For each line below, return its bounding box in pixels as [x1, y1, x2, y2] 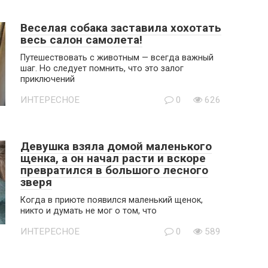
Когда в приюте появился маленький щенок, [20, 195, 203, 205]
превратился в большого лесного [20, 163, 208, 177]
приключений [20, 74, 75, 84]
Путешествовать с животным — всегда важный [20, 53, 214, 63]
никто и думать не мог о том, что [20, 206, 157, 216]
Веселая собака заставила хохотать [20, 21, 221, 35]
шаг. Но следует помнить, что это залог [20, 63, 184, 74]
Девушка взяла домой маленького [20, 139, 212, 153]
